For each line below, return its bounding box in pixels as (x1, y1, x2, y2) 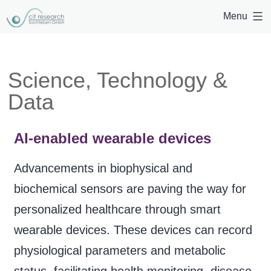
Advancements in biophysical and (13, 161, 192, 175)
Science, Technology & (7, 67, 227, 93)
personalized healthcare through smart (13, 202, 221, 216)
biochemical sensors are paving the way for (13, 181, 246, 195)
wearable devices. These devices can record (13, 223, 252, 237)
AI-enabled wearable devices (13, 129, 211, 146)
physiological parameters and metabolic (13, 243, 226, 257)
